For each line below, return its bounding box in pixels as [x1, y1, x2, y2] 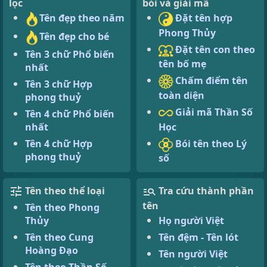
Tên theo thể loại [25, 184, 105, 198]
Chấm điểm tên [173, 74, 248, 88]
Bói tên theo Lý [173, 136, 247, 150]
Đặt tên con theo [173, 42, 255, 56]
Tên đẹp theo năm [39, 11, 125, 24]
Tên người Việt [159, 247, 228, 260]
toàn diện [159, 88, 204, 102]
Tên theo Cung [25, 230, 94, 244]
